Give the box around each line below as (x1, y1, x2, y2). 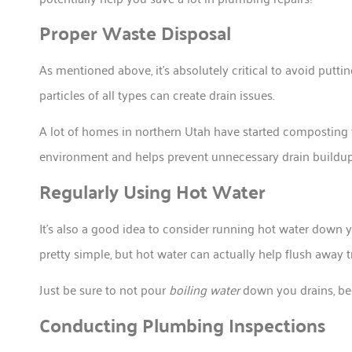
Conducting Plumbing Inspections (39, 307, 325, 342)
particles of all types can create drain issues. (39, 83, 274, 106)
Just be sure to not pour (39, 278, 169, 301)
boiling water (169, 278, 240, 301)
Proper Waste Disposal (39, 16, 231, 50)
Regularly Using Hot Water (39, 174, 266, 208)
